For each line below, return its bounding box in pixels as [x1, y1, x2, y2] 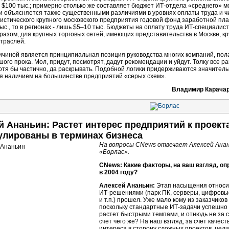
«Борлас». [99, 148, 129, 155]
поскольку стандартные [99, 203, 170, 211]
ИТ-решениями [99, 189, 144, 196]
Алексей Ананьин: [99, 182, 155, 189]
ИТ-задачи [170, 203, 200, 211]
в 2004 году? [99, 169, 138, 176]
